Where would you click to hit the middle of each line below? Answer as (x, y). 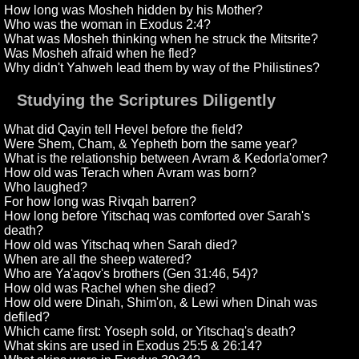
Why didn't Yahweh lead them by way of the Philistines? (162, 68)
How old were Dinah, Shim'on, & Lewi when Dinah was (161, 303)
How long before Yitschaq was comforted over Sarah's (157, 216)
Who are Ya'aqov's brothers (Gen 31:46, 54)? (131, 274)
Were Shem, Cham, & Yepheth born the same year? (151, 144)
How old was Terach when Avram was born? (131, 173)
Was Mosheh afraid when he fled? (101, 54)
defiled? (27, 317)
